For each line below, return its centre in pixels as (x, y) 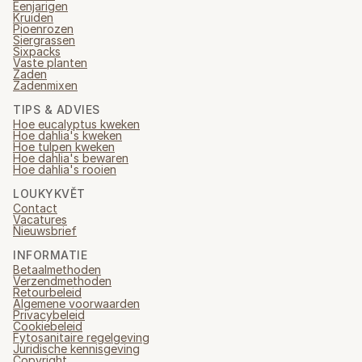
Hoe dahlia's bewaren (71, 158)
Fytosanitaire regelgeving (81, 337)
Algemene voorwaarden (76, 303)
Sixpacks (37, 51)
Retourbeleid (47, 292)
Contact (35, 208)
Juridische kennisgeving (76, 349)
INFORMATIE (50, 255)
